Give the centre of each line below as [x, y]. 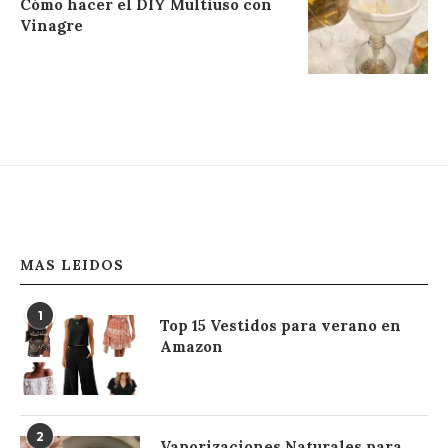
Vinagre [51, 25]
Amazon [191, 346]
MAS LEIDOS [72, 265]
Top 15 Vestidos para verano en [280, 325]
